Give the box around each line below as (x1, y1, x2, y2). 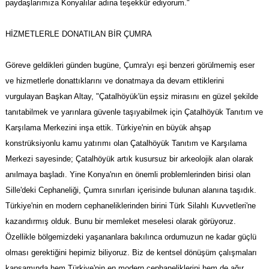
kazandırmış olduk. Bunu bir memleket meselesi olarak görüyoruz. (5, 217, 236, 226)
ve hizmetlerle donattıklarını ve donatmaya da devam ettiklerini (5, 76, 224, 86)
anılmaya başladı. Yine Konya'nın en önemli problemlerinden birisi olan (5, 170, 250, 180)
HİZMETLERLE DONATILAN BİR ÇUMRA (5, 29, 152, 39)
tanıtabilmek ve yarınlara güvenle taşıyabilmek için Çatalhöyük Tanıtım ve (5, 107, 263, 117)
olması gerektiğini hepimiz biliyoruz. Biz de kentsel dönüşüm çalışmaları (5, 248, 257, 258)
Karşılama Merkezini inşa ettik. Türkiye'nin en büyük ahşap (5, 123, 211, 133)
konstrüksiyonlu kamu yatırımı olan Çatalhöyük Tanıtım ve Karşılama (5, 139, 247, 148)
